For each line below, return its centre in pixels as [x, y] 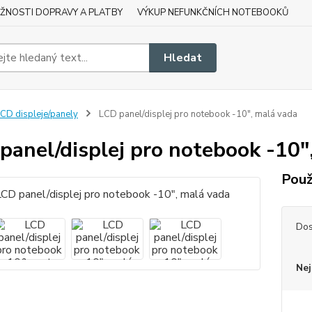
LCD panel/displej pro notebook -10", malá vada [197, 114]
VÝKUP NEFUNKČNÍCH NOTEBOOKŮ [213, 13]
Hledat [183, 57]
